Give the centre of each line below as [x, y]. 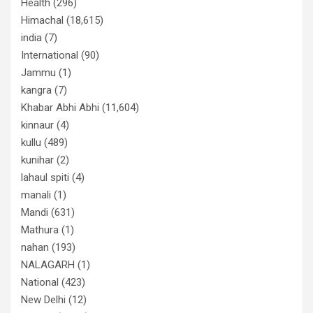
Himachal [42, 21]
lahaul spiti [45, 178]
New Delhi [43, 300]
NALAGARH [48, 265]
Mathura [40, 230]
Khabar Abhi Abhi [60, 108]
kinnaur [37, 125]
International [50, 56]
